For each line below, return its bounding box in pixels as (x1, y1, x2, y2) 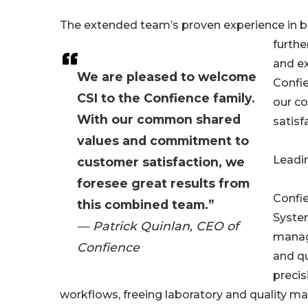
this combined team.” (77, 197, 214, 212)
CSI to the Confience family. (77, 91, 255, 105)
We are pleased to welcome (77, 69, 256, 84)
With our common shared (77, 112, 241, 126)
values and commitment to (77, 133, 249, 148)
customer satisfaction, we (77, 155, 245, 169)
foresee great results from (77, 176, 250, 190)
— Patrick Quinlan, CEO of (77, 219, 239, 233)
